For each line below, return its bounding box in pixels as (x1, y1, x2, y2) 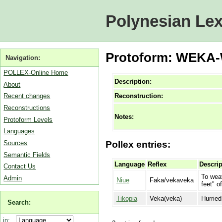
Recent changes (3, 92, 51, 100)
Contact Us (3, 163, 36, 170)
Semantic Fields (3, 151, 51, 159)
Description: (114, 78, 152, 86)
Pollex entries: (105, 139, 170, 150)
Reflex (147, 160, 166, 168)
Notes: (114, 113, 134, 121)
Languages (3, 127, 35, 135)
